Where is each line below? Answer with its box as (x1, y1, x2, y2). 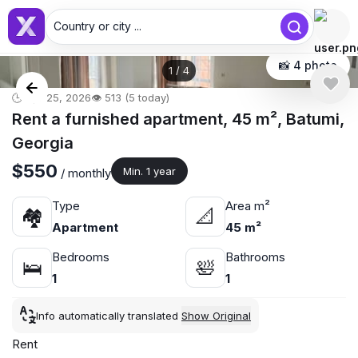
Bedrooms (52, 249, 109, 265)
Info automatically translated (36, 309, 181, 322)
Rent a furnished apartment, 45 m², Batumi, (12, 109, 344, 129)
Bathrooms (225, 249, 285, 265)
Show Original (181, 309, 251, 322)
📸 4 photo (279, 58, 337, 72)
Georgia (12, 133, 74, 153)
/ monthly (58, 165, 111, 181)
